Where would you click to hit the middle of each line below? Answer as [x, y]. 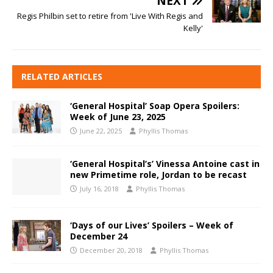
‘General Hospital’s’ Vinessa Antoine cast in [165, 163]
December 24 [99, 236]
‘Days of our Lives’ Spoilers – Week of [152, 225]
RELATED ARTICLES [62, 77]
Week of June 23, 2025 [118, 117]
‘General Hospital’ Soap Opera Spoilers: [155, 106]
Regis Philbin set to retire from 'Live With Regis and [110, 16]
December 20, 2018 [111, 250]
